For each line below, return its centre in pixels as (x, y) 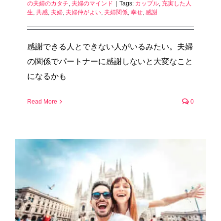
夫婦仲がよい (83, 12)
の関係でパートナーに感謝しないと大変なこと (110, 61)
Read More (42, 101)
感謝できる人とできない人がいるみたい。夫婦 (110, 46)
